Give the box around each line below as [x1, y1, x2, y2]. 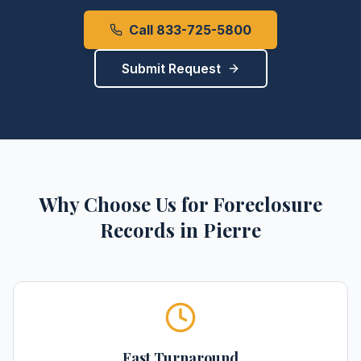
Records [100, 217, 175, 243]
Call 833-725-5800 [129, 22, 251, 38]
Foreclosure [213, 191, 322, 217]
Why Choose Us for [39, 191, 213, 217]
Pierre [203, 217, 261, 243]
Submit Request [121, 60, 221, 77]
